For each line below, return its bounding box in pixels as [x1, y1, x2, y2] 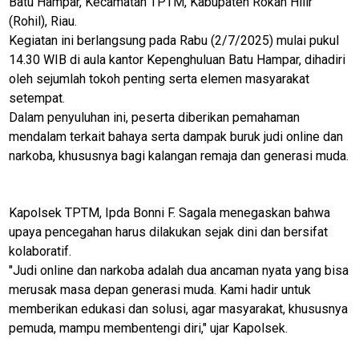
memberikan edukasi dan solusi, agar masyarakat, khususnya [9, 301, 349, 317]
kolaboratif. [9, 243, 72, 259]
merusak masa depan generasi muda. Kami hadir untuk [9, 281, 312, 297]
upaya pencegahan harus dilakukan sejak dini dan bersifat [9, 224, 329, 240]
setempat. [9, 90, 66, 106]
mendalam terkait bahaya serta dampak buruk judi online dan [9, 128, 344, 144]
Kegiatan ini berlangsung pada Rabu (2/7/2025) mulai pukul [9, 32, 340, 48]
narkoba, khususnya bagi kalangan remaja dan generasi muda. [9, 147, 349, 163]
